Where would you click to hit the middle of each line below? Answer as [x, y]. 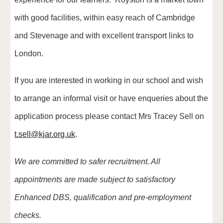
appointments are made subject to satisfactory [95, 179]
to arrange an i [40, 99]
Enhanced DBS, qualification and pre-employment [103, 197]
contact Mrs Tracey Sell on [157, 116]
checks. [28, 215]
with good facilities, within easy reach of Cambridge [105, 17]
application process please [62, 116]
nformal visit [87, 99]
